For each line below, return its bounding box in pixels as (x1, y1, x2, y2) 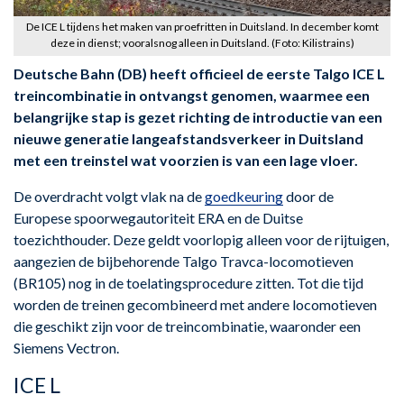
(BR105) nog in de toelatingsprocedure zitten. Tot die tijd (14, 273, 363, 291)
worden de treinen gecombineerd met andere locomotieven (14, 295, 377, 313)
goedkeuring (205, 187, 283, 205)
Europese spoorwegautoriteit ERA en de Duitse (14, 208, 303, 226)
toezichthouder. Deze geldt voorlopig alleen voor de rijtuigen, (14, 230, 389, 248)
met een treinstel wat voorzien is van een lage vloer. (14, 151, 361, 169)
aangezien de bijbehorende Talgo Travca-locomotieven (14, 252, 353, 270)
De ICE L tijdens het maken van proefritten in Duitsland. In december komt (25, 19, 379, 33)
